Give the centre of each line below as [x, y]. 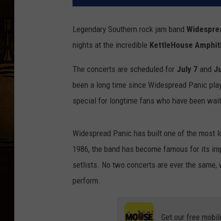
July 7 [187, 69]
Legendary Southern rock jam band [129, 29]
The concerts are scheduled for [125, 69]
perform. [87, 181]
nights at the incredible [111, 45]
